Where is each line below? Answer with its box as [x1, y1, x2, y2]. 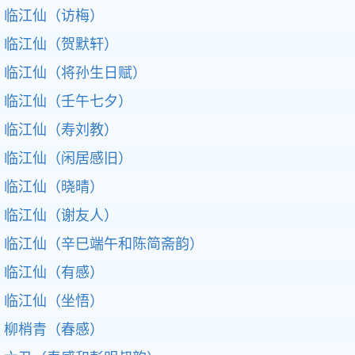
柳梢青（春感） [4, 322, 104, 338]
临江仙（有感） [4, 265, 104, 281]
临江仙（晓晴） [4, 179, 104, 195]
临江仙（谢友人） [4, 208, 118, 223]
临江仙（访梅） [4, 8, 104, 24]
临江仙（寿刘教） [4, 122, 118, 138]
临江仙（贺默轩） [4, 36, 118, 52]
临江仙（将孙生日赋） [4, 65, 147, 81]
